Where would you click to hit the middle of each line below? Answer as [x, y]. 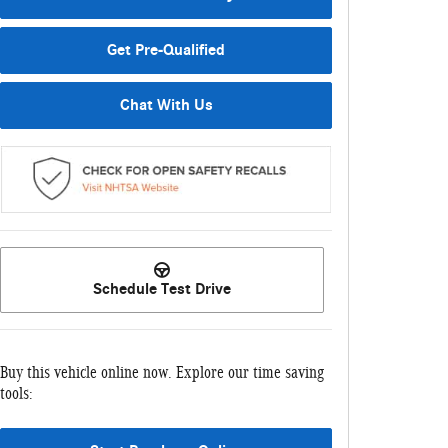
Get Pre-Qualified [166, 49]
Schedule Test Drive [162, 289]
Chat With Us [166, 105]
